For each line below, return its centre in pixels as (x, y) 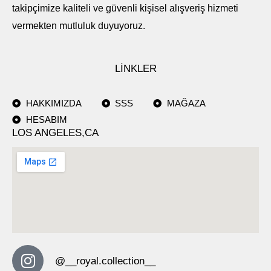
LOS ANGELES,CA (55, 133)
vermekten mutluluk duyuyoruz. (79, 26)
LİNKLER (135, 69)
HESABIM (46, 120)
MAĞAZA (186, 103)
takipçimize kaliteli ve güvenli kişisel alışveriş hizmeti (125, 8)
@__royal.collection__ (105, 261)
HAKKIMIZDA (54, 103)
